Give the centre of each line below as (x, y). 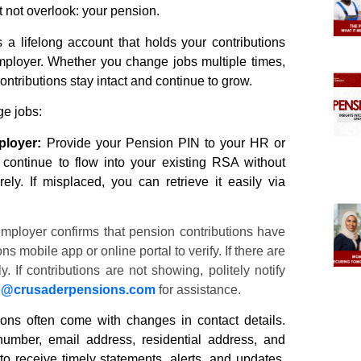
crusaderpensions (70, 289)
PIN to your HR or (229, 143)
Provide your (83, 143)
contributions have (230, 231)
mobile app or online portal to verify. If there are (151, 251)
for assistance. (200, 289)
